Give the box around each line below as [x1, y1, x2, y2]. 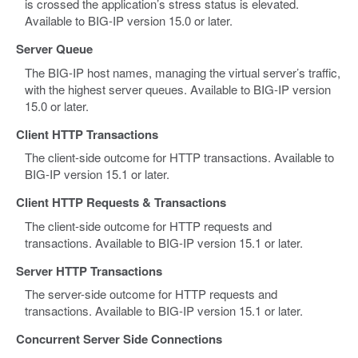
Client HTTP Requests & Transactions [16, 193, 226, 212]
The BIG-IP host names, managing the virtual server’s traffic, [25, 63, 341, 81]
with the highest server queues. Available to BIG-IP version [25, 80, 332, 97]
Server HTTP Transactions [16, 261, 162, 280]
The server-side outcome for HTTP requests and [25, 285, 278, 303]
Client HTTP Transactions [16, 125, 158, 143]
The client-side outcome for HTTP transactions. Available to [25, 149, 335, 166]
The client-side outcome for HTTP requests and [25, 217, 272, 234]
